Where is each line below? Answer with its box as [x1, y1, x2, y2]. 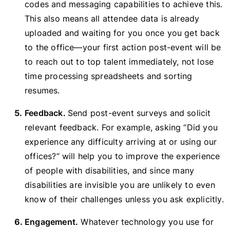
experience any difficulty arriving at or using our [25, 137, 217, 147]
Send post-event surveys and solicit [67, 108, 211, 118]
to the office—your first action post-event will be [25, 42, 221, 52]
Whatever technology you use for [78, 217, 214, 227]
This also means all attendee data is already [25, 13, 200, 24]
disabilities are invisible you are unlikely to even [25, 180, 215, 190]
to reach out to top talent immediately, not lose [25, 56, 214, 67]
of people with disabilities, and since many [25, 165, 195, 176]
